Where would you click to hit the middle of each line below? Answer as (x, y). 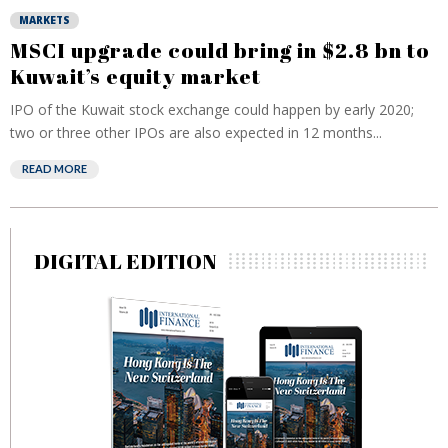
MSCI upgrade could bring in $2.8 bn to (220, 50)
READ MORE (54, 168)
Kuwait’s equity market (135, 76)
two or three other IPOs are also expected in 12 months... (196, 132)
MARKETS (44, 20)
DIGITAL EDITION (125, 261)
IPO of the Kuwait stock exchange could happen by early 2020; (212, 109)
